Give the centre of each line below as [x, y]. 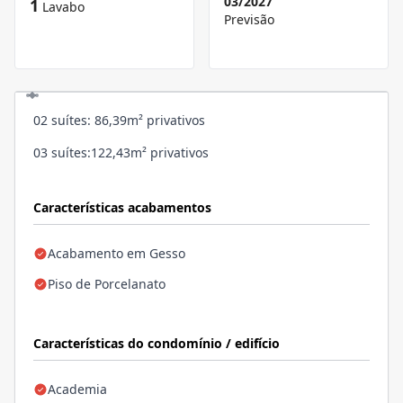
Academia [77, 390]
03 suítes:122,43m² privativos [123, 153]
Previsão [249, 20]
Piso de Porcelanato [107, 284]
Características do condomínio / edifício [157, 344]
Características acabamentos [122, 208]
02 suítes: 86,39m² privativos [119, 121]
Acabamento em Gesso [116, 254]
